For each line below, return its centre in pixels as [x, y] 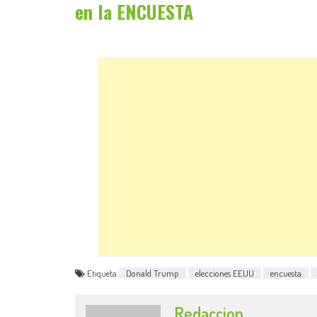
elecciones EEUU [225, 273]
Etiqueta [103, 273]
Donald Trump [152, 273]
